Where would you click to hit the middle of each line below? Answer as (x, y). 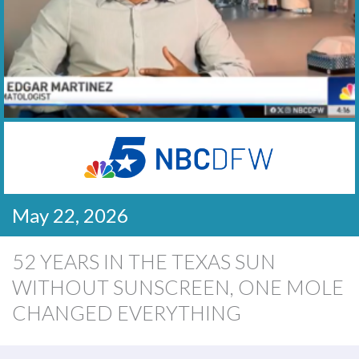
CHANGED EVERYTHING (127, 313)
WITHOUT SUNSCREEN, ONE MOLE (178, 287)
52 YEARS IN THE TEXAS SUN (144, 262)
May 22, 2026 (70, 216)
